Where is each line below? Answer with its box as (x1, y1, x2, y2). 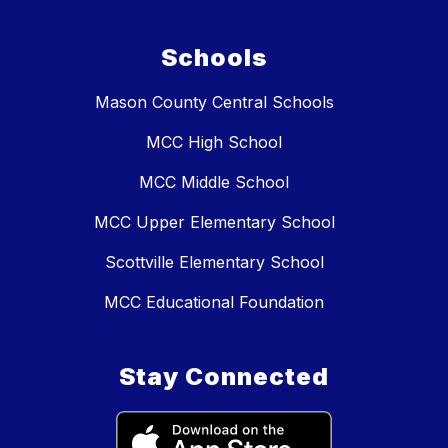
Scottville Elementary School (104, 251, 324, 272)
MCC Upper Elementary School (93, 211, 335, 232)
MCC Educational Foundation (104, 291, 324, 312)
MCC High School (146, 131, 282, 152)
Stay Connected (119, 361, 329, 391)
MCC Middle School (139, 171, 289, 192)
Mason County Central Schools (94, 91, 334, 112)
